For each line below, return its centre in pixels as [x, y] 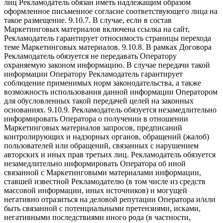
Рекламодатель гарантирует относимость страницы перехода [108, 38]
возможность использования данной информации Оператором [111, 92]
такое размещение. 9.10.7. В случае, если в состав [88, 20]
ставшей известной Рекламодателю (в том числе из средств [105, 182]
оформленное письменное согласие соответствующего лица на [111, 11]
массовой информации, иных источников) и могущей [96, 191]
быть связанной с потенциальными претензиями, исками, [102, 209]
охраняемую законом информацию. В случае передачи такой [107, 65]
